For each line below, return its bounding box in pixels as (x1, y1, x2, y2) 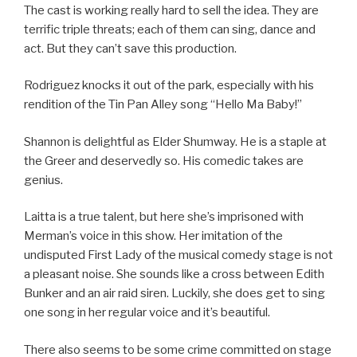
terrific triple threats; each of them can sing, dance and (24, 22, 316, 37)
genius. (24, 172, 63, 187)
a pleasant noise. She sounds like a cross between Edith (24, 267, 324, 282)
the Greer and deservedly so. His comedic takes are (24, 153, 304, 168)
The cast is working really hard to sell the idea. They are (24, 2, 319, 18)
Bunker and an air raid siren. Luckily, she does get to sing (24, 286, 325, 301)
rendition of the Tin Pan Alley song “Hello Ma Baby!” (24, 97, 302, 112)
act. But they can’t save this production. (24, 41, 237, 56)
